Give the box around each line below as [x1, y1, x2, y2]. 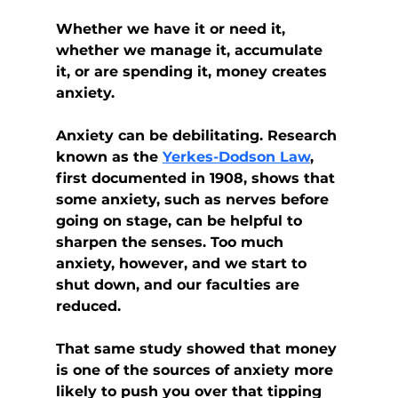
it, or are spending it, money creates [55, 63, 331, 81]
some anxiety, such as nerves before [55, 191, 333, 209]
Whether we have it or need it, [55, 20, 290, 38]
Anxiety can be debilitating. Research [55, 127, 341, 145]
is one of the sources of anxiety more [55, 362, 338, 379]
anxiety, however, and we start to [55, 255, 311, 273]
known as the [55, 148, 163, 166]
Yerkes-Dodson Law [162, 148, 310, 166]
